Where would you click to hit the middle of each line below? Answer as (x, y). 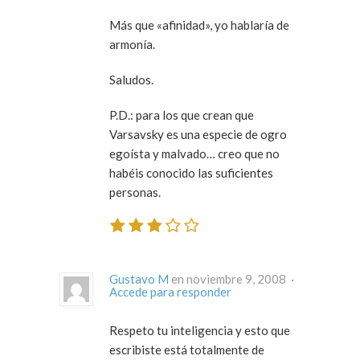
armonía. (132, 45)
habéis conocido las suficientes (191, 173)
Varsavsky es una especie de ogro (198, 135)
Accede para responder (170, 291)
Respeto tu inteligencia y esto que (200, 330)
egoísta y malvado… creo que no (194, 154)
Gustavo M (139, 278)
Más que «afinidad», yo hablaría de (199, 25)
